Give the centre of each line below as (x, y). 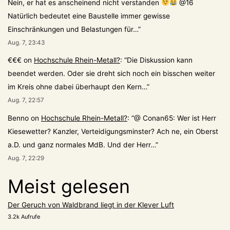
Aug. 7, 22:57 (26, 100)
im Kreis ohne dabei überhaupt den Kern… (77, 87)
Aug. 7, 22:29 (26, 158)
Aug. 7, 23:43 (26, 42)
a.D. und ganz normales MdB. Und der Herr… (82, 145)
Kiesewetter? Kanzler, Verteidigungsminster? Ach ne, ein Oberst (113, 132)
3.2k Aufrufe (24, 217)
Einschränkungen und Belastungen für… (73, 29)
